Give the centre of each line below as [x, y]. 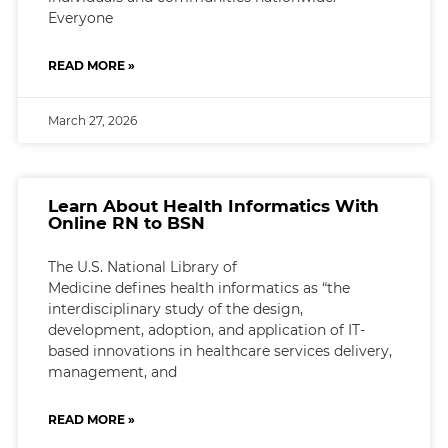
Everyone [80, 17]
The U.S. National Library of [142, 266]
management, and [112, 371]
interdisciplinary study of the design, [175, 308]
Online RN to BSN [126, 222]
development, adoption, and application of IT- [206, 329]
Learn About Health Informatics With [213, 205]
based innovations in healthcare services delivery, [219, 350]
